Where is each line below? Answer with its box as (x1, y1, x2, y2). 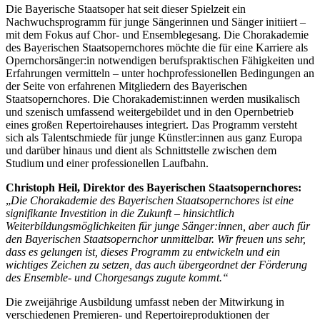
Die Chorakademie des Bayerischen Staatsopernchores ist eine (11, 194, 294, 206)
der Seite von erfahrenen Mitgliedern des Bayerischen (6, 79, 247, 92)
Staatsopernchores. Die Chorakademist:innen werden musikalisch (6, 92, 300, 105)
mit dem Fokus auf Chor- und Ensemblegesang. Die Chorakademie (6, 28, 309, 41)
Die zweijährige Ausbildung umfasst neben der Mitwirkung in (6, 295, 284, 308)
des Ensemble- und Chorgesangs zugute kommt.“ (6, 271, 229, 284)
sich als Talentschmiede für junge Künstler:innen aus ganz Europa (6, 131, 302, 144)
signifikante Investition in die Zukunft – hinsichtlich (6, 206, 234, 219)
